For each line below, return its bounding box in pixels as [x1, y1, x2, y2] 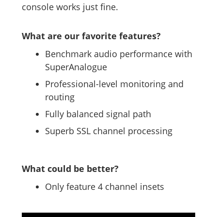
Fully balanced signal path [45, 108, 151, 120]
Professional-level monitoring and [45, 77, 184, 90]
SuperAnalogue [45, 61, 107, 73]
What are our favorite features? [22, 30, 161, 42]
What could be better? [22, 162, 119, 174]
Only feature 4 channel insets [45, 180, 164, 192]
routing [45, 91, 75, 103]
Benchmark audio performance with [45, 47, 192, 60]
